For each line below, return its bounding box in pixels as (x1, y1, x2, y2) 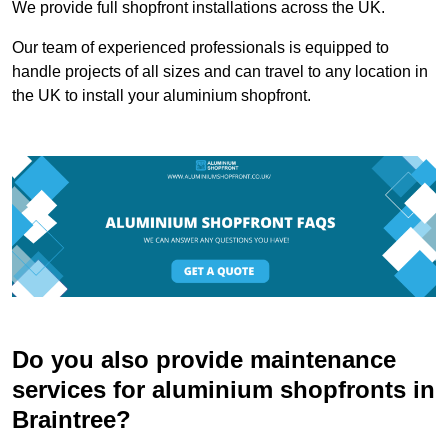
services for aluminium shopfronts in (12, 376, 435, 404)
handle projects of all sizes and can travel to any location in (12, 62, 428, 80)
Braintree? (12, 406, 131, 434)
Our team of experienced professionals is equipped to (12, 38, 389, 56)
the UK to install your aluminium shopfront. (12, 86, 311, 104)
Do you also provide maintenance (12, 346, 396, 374)
